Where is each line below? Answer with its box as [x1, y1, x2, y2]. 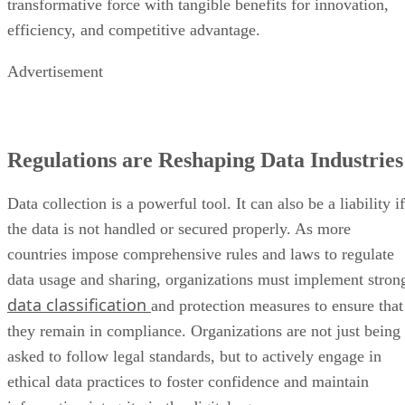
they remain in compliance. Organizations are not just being [7, 321, 400, 340]
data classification [7, 293, 151, 316]
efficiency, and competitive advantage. [7, 20, 260, 39]
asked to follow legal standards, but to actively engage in [7, 346, 381, 365]
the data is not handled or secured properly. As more [7, 219, 351, 238]
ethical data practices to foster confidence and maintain [7, 372, 369, 391]
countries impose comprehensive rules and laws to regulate [7, 244, 394, 263]
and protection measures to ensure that [151, 296, 403, 315]
